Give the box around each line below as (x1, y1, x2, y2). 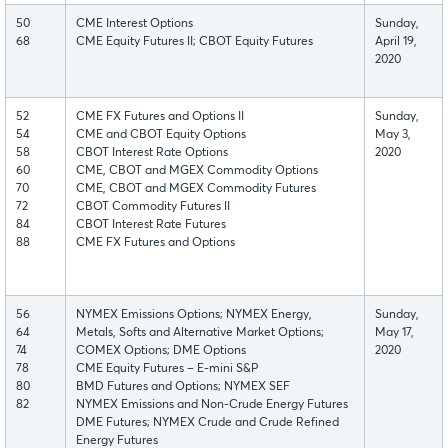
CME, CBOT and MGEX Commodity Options (76, 165, 318, 178)
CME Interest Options (76, 18, 193, 31)
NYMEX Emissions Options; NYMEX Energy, (76, 309, 312, 322)
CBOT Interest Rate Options (76, 147, 228, 160)
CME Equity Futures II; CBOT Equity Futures (76, 36, 313, 49)
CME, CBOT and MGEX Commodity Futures (76, 183, 316, 196)
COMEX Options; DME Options (76, 345, 246, 358)
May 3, (375, 129, 411, 142)
